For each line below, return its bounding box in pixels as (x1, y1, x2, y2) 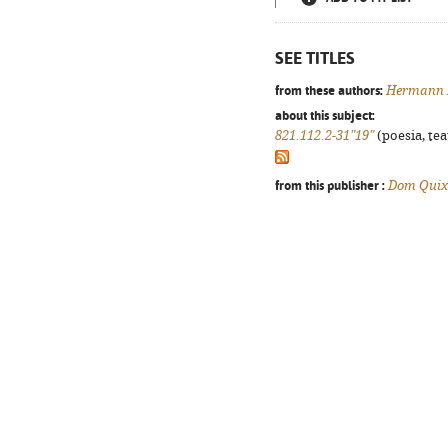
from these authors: (275, 82, 383, 98)
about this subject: (275, 107, 375, 123)
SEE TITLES (275, 48, 355, 68)
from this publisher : (275, 177, 385, 193)
